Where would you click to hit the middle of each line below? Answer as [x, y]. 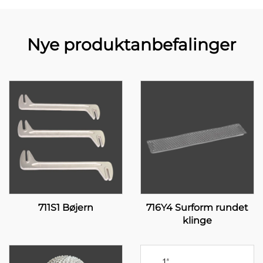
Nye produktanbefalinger [131, 45]
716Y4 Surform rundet [197, 208]
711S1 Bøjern [66, 208]
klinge [197, 220]
